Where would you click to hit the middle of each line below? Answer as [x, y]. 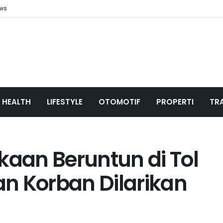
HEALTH [16, 102]
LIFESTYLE [65, 102]
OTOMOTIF [119, 102]
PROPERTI [175, 102]
